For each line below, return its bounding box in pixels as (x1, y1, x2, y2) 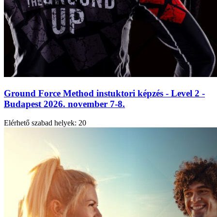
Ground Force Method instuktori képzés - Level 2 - (4, 88, 205, 99)
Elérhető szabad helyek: (4, 118, 77, 127)
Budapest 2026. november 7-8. (4, 99, 125, 109)
